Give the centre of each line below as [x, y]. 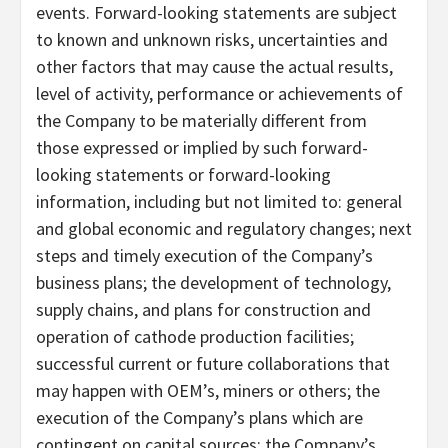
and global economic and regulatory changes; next [224, 228]
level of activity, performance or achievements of [219, 93]
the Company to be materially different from [201, 120]
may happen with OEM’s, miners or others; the [208, 390]
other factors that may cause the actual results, [214, 66]
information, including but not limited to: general [219, 201]
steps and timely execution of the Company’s [204, 255]
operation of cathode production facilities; [195, 336]
